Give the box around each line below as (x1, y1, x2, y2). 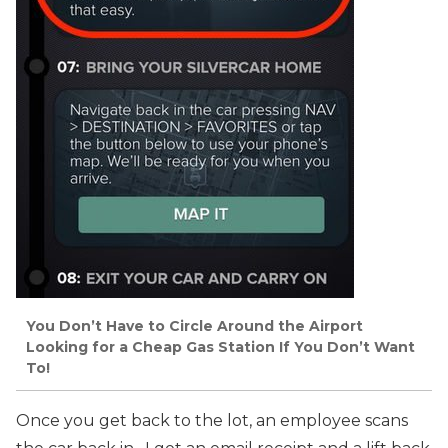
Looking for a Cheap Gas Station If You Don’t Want (26, 338, 415, 357)
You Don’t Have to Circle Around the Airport (26, 317, 363, 336)
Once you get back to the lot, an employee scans (16, 410, 408, 430)
